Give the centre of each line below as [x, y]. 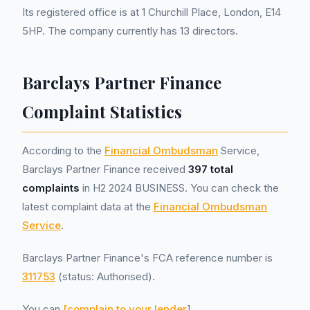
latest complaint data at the [88, 207]
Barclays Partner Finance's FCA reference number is [147, 258]
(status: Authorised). [105, 276]
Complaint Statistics [102, 111]
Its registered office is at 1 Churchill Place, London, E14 [152, 12]
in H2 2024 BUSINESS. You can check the [179, 188]
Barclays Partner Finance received [105, 169]
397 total [211, 169]
